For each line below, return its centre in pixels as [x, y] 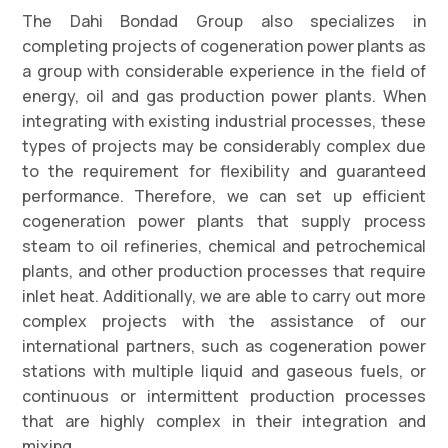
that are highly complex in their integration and [224, 420]
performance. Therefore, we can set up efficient [224, 195]
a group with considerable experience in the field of [224, 70]
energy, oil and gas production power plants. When [224, 95]
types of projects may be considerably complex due [224, 145]
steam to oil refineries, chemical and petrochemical [224, 245]
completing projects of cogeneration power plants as [224, 45]
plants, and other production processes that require [224, 270]
